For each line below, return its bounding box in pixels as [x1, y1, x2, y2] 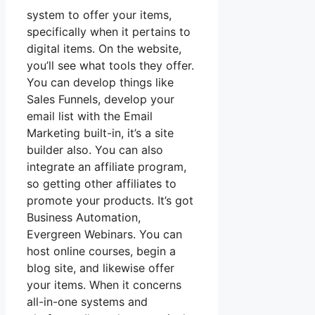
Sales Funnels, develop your [27, 92, 174, 107]
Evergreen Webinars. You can [27, 227, 182, 242]
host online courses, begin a [27, 244, 176, 259]
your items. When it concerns [27, 278, 181, 292]
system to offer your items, [27, 8, 172, 22]
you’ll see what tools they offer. [27, 58, 194, 73]
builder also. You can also [27, 143, 163, 157]
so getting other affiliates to [27, 176, 176, 191]
